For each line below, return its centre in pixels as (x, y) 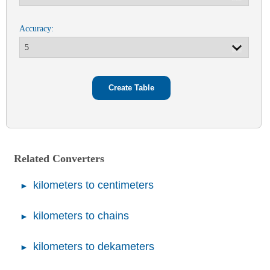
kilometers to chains (81, 215)
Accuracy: (36, 28)
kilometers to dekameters (94, 246)
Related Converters (59, 158)
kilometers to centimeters (93, 185)
